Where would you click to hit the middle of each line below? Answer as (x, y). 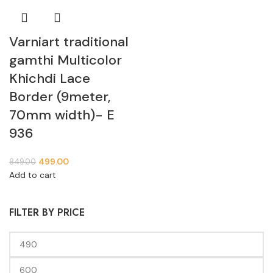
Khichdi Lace (50, 78)
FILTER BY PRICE (47, 212)
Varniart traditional (69, 42)
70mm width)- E (62, 115)
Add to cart (33, 175)
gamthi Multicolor (66, 60)
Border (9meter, (60, 97)
